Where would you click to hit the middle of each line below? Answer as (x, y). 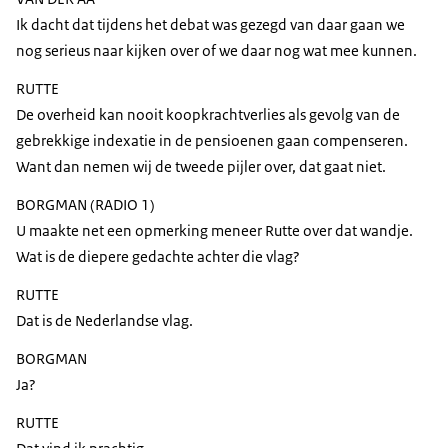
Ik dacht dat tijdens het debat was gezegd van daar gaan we (210, 25)
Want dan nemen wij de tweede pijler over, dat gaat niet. (201, 167)
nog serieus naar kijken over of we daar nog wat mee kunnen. (216, 51)
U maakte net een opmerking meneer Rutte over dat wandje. (214, 231)
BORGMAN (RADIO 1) (85, 205)
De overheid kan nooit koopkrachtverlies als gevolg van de (208, 115)
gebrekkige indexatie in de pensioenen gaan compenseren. (212, 141)
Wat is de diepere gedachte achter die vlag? (158, 257)
